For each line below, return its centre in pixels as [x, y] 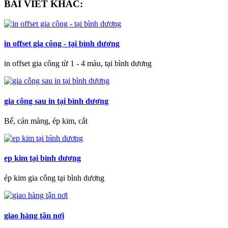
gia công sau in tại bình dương [56, 101]
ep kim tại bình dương [42, 158]
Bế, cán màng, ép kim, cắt [46, 121]
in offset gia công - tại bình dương [62, 44]
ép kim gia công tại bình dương [54, 178]
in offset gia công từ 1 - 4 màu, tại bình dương [78, 64]
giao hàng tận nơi [34, 215]
